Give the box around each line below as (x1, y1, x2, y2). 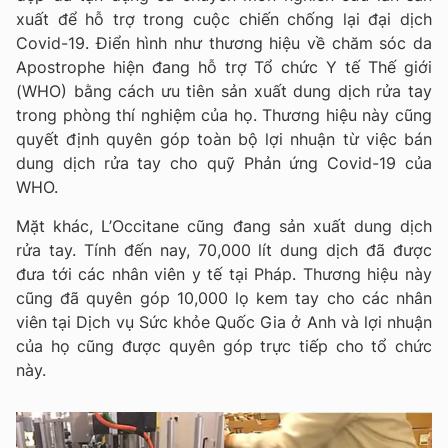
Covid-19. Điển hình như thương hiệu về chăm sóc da (16, 32, 432, 53)
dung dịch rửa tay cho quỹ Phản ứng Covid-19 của (16, 152, 432, 173)
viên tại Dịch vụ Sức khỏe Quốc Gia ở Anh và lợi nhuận (16, 311, 432, 332)
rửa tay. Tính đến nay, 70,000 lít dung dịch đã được (16, 239, 432, 260)
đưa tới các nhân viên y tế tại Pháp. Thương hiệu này (16, 263, 432, 284)
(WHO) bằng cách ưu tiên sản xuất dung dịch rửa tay (16, 80, 432, 101)
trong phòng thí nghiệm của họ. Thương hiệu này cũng (16, 104, 432, 125)
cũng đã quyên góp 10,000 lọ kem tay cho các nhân (16, 287, 432, 308)
